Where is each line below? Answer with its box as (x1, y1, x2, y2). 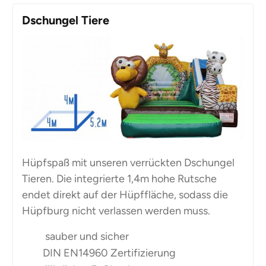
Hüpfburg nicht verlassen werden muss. (21, 204, 210, 218)
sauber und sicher (42, 230, 129, 243)
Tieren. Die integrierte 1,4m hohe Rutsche (21, 172, 217, 186)
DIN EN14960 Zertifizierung (40, 246, 176, 260)
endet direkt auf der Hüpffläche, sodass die (21, 188, 228, 202)
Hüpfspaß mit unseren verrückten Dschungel (21, 156, 235, 170)
